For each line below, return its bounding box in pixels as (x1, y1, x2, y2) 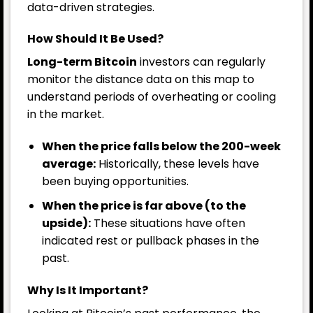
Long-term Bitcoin (27, 54, 137, 71)
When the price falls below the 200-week (41, 138, 281, 155)
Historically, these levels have (95, 156, 259, 173)
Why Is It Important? (27, 282, 148, 298)
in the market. (27, 106, 104, 123)
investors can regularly (137, 54, 265, 71)
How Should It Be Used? (27, 31, 163, 48)
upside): (41, 214, 91, 231)
